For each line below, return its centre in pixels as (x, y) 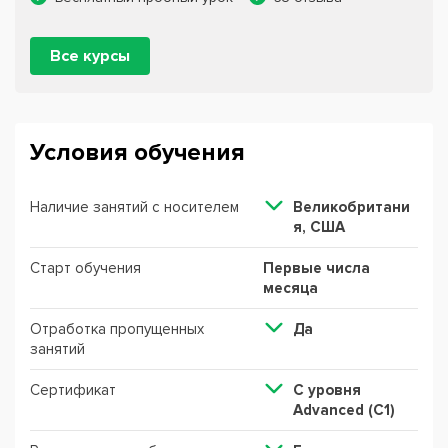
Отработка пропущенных (117, 329)
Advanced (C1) (343, 410)
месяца (290, 288)
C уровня (326, 390)
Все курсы (90, 56)
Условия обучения (137, 152)
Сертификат (73, 390)
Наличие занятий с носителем (134, 207)
